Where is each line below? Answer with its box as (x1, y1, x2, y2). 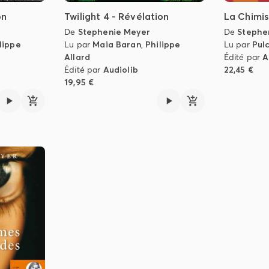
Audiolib (103, 64, 138, 75)
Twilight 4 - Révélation (64, 10, 169, 22)
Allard (64, 51, 91, 62)
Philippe (145, 38, 181, 50)
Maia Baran (92, 38, 141, 50)
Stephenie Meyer (77, 26, 150, 37)
